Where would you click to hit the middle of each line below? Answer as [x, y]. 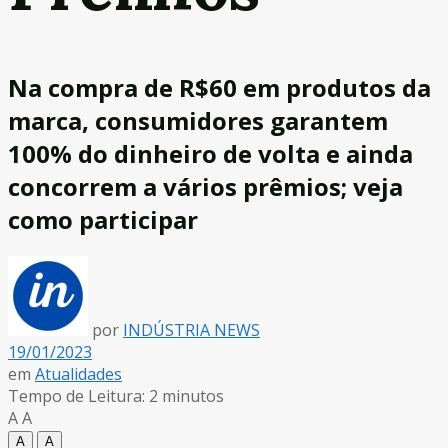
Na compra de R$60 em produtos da [219, 87]
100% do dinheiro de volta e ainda [210, 153]
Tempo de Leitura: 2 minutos [116, 395]
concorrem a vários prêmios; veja [205, 186]
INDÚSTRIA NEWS [191, 329]
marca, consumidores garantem [198, 120]
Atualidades [78, 373]
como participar [103, 219]
